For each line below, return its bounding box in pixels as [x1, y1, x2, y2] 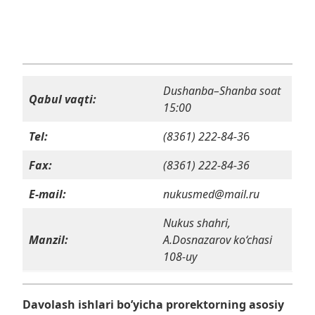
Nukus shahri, [163, 215, 231, 231]
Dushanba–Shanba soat [163, 83, 281, 99]
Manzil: [29, 232, 68, 248]
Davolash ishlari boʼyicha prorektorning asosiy [22, 297, 284, 313]
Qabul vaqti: [29, 91, 96, 108]
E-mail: [29, 186, 66, 202]
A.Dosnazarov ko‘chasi [163, 232, 272, 248]
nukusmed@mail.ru [163, 186, 259, 202]
